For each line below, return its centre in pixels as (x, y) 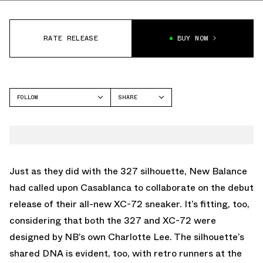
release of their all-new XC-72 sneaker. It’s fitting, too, (129, 204)
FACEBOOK (132, 114)
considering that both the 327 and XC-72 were (113, 220)
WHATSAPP (133, 145)
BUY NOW (193, 38)
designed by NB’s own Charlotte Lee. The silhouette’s (127, 237)
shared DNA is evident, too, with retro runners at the (126, 253)
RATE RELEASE (71, 38)
